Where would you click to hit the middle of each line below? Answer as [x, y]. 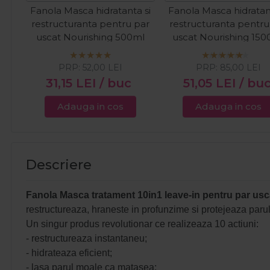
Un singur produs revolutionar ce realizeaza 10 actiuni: [142, 224]
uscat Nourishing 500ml [90, 37]
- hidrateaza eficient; [69, 253]
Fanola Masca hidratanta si [90, 11]
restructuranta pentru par [90, 24]
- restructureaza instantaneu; [86, 239]
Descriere [59, 165]
